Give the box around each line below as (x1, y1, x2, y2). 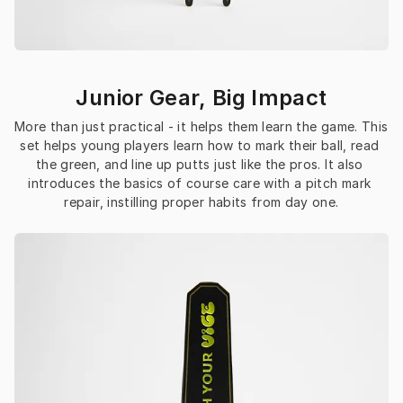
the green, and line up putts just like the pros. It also (36, 157, 363, 173)
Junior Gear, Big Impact (76, 85, 327, 112)
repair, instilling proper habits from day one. (64, 194, 339, 210)
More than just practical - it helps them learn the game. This (14, 119, 389, 135)
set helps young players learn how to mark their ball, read (20, 138, 380, 154)
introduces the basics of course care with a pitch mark (28, 175, 372, 192)
